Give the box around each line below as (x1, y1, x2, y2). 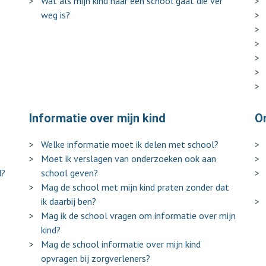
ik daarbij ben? (41, 195, 96, 207)
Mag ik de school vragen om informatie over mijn (41, 210, 236, 221)
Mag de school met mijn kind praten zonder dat (41, 181, 229, 193)
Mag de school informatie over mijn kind (41, 238, 201, 250)
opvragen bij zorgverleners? (41, 252, 150, 264)
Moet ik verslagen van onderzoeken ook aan (41, 153, 216, 164)
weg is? (41, 9, 70, 21)
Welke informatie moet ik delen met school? (41, 138, 218, 150)
